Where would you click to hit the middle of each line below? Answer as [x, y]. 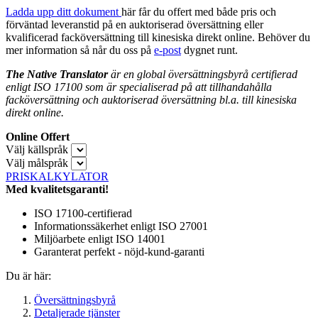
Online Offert [38, 136]
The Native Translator [57, 74]
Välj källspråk [37, 149]
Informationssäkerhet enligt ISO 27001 [121, 226]
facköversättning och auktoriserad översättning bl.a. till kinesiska [151, 99]
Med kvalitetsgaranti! [57, 189]
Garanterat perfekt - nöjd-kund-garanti [119, 251]
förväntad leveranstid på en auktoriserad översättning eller [135, 24]
